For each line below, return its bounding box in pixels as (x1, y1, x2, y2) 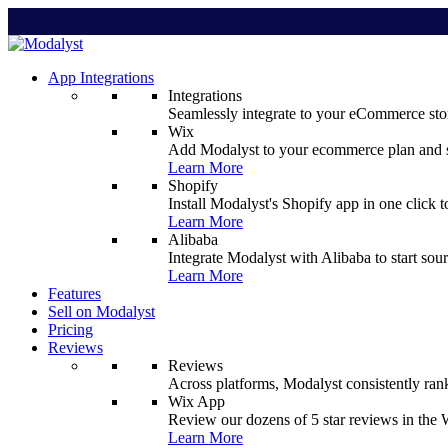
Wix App (168, 393, 225, 410)
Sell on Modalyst (48, 303, 155, 320)
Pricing (48, 321, 93, 338)
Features (48, 285, 101, 302)
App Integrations (48, 69, 154, 86)
